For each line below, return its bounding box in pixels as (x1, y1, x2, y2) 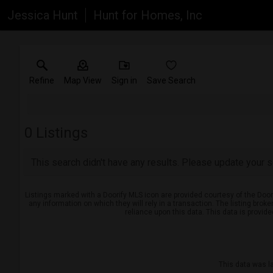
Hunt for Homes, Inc (93, 8, 202, 23)
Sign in (112, 76, 137, 85)
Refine (29, 76, 54, 85)
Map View (64, 76, 102, 85)
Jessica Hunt (7, 8, 78, 23)
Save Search (147, 76, 196, 85)
